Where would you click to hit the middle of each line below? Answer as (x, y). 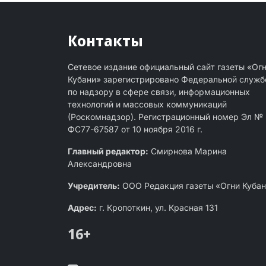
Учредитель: (94, 186)
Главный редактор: (108, 151)
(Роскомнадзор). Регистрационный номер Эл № (165, 117)
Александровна (100, 164)
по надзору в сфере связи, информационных (159, 92)
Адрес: (82, 208)
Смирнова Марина (188, 151)
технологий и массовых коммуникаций (147, 104)
